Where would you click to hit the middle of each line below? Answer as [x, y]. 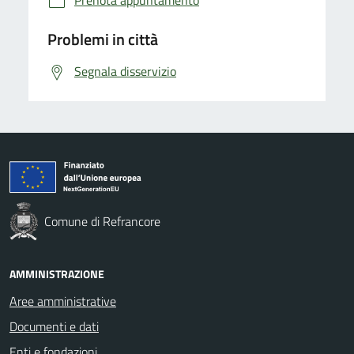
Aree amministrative [63, 301]
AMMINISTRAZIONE [57, 273]
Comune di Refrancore [102, 221]
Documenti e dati [54, 326]
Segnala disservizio [125, 71]
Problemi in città [103, 39]
